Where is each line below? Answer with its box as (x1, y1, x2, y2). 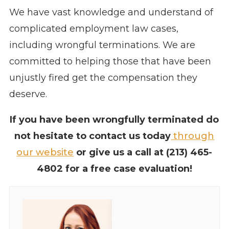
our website (16, 147, 74, 158)
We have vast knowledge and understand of (9, 7, 213, 18)
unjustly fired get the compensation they (9, 72, 197, 84)
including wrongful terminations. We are (9, 39, 195, 51)
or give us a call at (74, 147, 167, 158)
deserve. (9, 88, 47, 100)
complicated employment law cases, (9, 23, 178, 35)
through (171, 130, 215, 142)
